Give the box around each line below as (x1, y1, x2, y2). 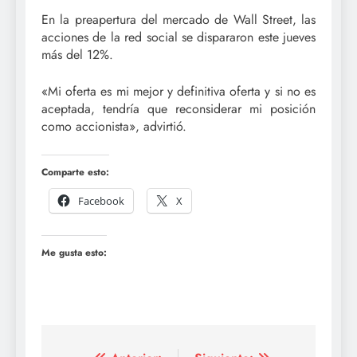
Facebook (78, 194, 124, 209)
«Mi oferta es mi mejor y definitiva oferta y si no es (41, 82, 316, 101)
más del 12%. (41, 45, 113, 65)
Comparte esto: (41, 165, 109, 180)
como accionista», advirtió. (41, 117, 186, 136)
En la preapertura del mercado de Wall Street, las (41, 10, 316, 29)
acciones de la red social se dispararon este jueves (41, 28, 316, 47)
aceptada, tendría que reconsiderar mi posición (41, 100, 316, 119)
